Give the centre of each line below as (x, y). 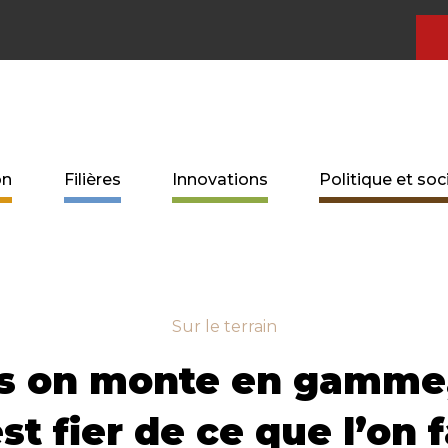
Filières (92, 179)
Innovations (219, 179)
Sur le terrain (224, 326)
